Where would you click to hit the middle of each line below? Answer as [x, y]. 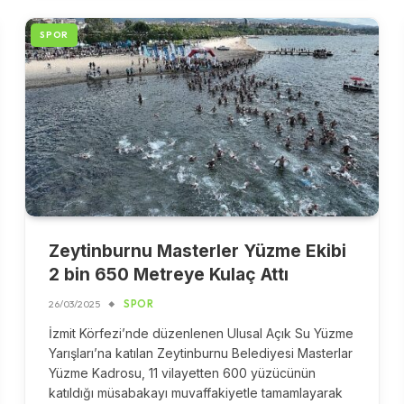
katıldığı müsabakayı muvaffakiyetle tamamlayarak [196, 393]
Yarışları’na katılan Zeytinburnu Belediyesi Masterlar [201, 353]
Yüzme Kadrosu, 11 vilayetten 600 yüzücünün [183, 373]
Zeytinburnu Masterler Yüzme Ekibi [198, 252]
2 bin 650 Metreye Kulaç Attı [169, 275]
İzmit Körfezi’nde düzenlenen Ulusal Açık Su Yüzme [202, 334]
